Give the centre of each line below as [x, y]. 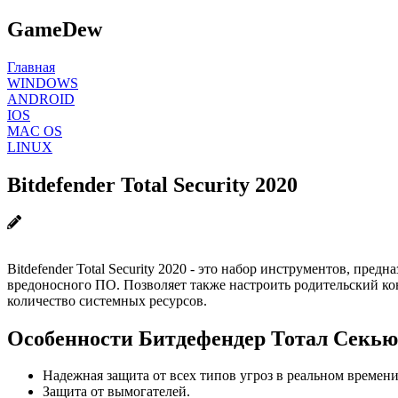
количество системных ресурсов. [107, 300]
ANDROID [41, 99]
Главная [31, 67]
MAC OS [35, 131]
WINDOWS [43, 83]
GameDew [55, 29]
